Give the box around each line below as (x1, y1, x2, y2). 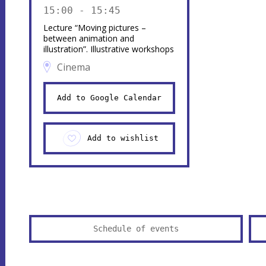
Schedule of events (93, 223, 179, 233)
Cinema (56, 60, 90, 74)
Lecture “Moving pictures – (43, 21, 146, 33)
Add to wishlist (87, 133, 159, 142)
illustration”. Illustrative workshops (43, 43, 174, 55)
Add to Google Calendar (56, 93, 161, 102)
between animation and (43, 32, 134, 44)
